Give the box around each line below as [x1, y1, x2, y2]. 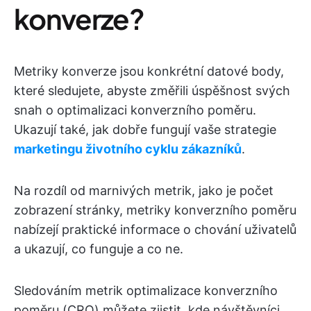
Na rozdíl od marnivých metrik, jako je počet [14, 183, 274, 198]
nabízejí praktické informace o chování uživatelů [14, 222, 296, 237]
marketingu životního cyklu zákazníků [14, 142, 242, 156]
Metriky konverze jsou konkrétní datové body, [14, 64, 284, 78]
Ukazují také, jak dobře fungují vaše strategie [14, 122, 276, 137]
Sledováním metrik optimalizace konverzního [14, 283, 278, 298]
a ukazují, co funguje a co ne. [14, 242, 183, 256]
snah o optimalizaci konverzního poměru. [14, 103, 256, 117]
